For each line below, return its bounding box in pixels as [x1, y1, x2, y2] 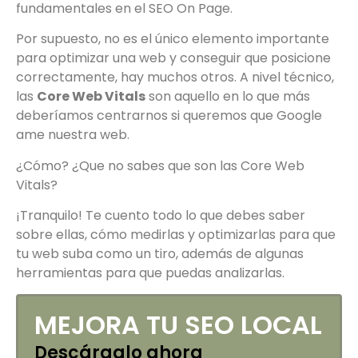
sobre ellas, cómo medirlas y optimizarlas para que [16, 225, 336, 244]
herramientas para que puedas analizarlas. [16, 263, 284, 282]
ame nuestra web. [16, 125, 129, 145]
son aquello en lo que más [145, 87, 310, 106]
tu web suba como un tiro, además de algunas [16, 244, 304, 263]
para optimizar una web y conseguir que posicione [16, 49, 331, 68]
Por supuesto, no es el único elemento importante [16, 30, 329, 49]
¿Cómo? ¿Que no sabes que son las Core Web [16, 156, 304, 175]
